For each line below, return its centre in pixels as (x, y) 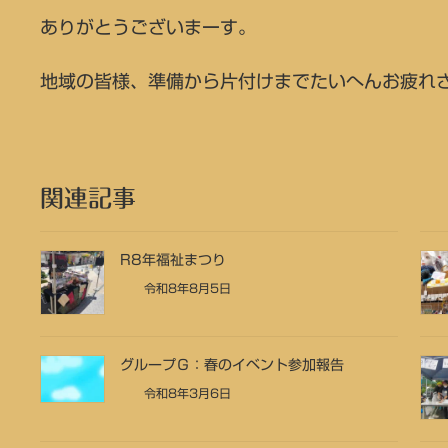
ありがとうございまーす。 (147, 26)
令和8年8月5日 (185, 287)
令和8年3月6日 (185, 392)
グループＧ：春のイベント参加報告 (231, 364)
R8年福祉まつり (172, 259)
